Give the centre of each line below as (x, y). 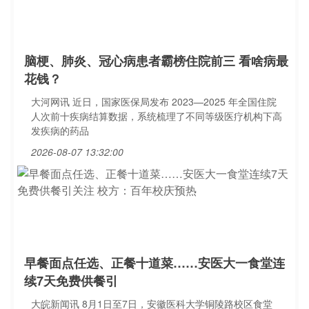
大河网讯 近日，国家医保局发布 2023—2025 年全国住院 (154, 101)
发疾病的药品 (60, 130)
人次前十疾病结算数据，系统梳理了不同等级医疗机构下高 (157, 116)
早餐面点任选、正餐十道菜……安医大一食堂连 (154, 263)
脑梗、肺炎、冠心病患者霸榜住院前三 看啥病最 (156, 61)
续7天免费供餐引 (71, 281)
